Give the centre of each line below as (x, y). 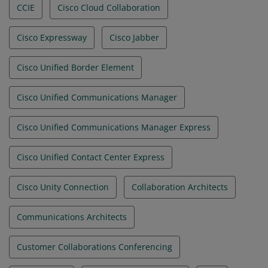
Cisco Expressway (52, 37)
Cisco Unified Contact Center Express (91, 157)
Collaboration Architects (180, 187)
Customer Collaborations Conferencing (95, 247)
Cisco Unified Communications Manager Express (114, 127)
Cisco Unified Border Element (75, 67)
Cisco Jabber (134, 37)
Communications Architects (72, 217)
